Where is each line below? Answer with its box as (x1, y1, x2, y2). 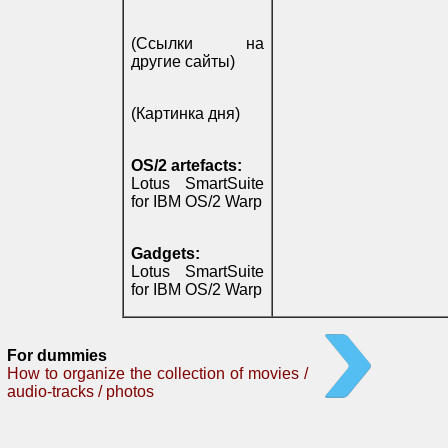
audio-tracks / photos (7, 383, 154, 400)
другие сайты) (131, 53, 235, 70)
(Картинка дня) (131, 105, 240, 122)
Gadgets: (131, 245, 200, 262)
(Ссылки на (131, 35, 264, 52)
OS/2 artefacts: (131, 157, 242, 174)
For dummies (7, 347, 107, 364)
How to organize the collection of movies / (7, 365, 308, 382)
